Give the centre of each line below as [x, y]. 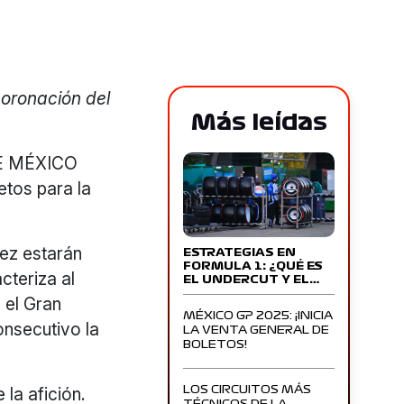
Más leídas [259, 122]
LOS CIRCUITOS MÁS [248, 390]
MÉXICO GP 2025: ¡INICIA [258, 316]
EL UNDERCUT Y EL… [252, 280]
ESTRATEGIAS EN [240, 253]
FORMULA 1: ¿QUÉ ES [253, 266]
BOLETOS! [216, 345]
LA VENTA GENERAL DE [257, 331]
